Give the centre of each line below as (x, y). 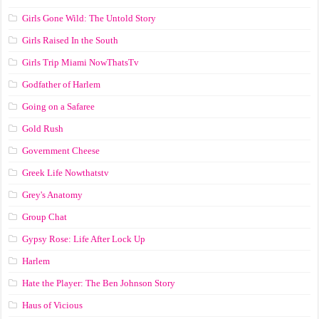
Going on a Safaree (59, 107)
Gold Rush (43, 129)
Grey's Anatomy (53, 195)
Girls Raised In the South (70, 41)
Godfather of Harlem (62, 85)
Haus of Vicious (53, 305)
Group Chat (45, 217)
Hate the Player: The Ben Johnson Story (99, 283)
